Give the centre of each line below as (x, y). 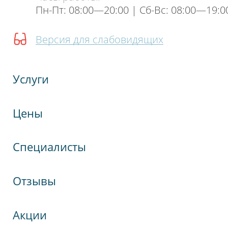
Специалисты (50, 147)
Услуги (31, 79)
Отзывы (35, 181)
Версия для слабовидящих (99, 39)
